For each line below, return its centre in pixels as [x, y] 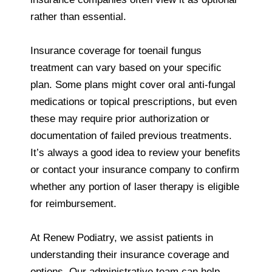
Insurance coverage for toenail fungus [116, 50]
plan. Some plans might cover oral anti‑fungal [133, 84]
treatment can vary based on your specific [126, 67]
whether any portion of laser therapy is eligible [135, 186]
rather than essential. [78, 16]
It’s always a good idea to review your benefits [135, 152]
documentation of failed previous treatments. [131, 135]
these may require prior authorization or [120, 118]
